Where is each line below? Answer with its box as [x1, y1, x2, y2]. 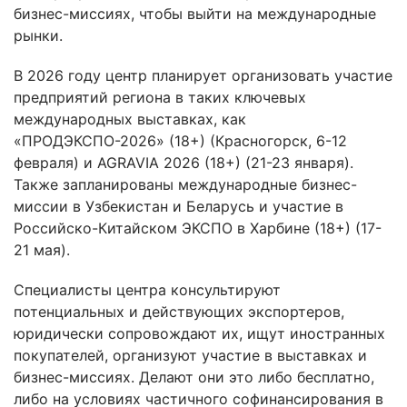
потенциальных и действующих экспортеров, [14, 302, 344, 321]
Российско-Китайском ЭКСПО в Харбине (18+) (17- [14, 218, 382, 237]
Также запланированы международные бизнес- [14, 174, 357, 194]
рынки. [14, 25, 63, 45]
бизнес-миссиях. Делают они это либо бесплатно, [14, 367, 374, 386]
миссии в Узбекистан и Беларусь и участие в [14, 196, 343, 215]
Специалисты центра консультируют [14, 280, 281, 299]
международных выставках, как [14, 109, 246, 128]
